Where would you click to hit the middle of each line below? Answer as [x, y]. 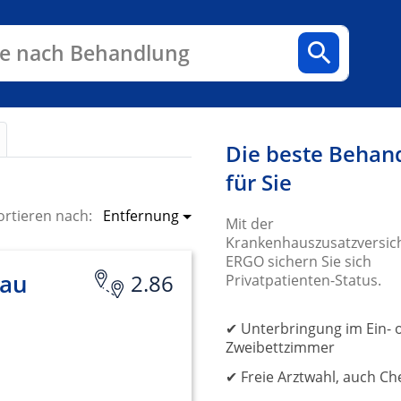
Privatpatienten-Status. [303, 280]
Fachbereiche [82, 38]
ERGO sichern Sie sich [299, 261]
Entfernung [141, 216]
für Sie [259, 182]
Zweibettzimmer [280, 347]
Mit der [250, 224]
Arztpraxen [198, 38]
